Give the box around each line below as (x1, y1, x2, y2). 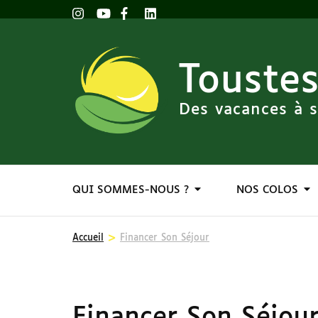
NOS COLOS (236, 185, 298, 195)
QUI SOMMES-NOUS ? (72, 185, 189, 195)
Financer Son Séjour (120, 234, 209, 243)
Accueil (72, 234, 104, 243)
